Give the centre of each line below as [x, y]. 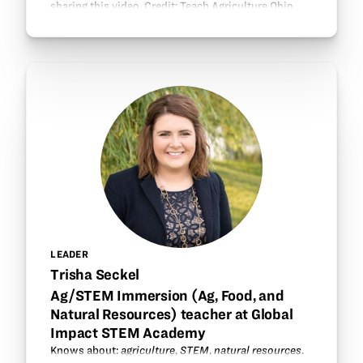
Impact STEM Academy [128, 332]
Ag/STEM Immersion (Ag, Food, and [167, 295]
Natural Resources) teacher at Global [172, 314]
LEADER [69, 254]
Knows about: [86, 351]
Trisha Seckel [95, 275]
